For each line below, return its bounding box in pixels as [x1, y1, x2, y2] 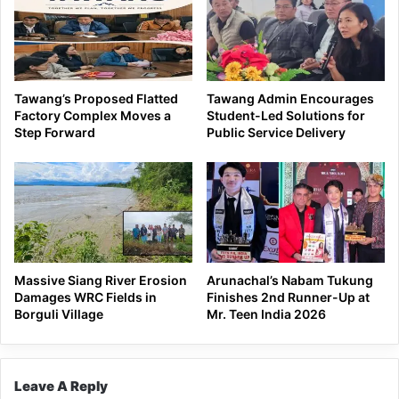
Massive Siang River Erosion [14, 272, 187, 288]
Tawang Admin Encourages [207, 91, 374, 107]
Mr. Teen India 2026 [207, 305, 326, 322]
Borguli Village [14, 305, 103, 322]
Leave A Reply [14, 377, 108, 395]
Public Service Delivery [207, 125, 346, 141]
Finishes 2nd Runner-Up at [207, 289, 370, 305]
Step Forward [14, 125, 95, 141]
